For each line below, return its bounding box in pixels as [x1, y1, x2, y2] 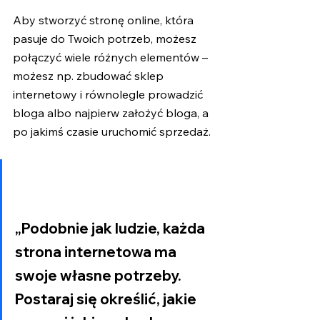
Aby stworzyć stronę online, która [13, 13, 196, 28]
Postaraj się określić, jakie [15, 290, 199, 309]
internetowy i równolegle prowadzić [13, 87, 206, 102]
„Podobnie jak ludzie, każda [15, 219, 208, 238]
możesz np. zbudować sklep [13, 69, 166, 84]
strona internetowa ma [15, 243, 179, 261]
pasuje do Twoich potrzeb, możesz [13, 31, 199, 46]
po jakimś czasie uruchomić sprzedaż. [13, 124, 211, 139]
